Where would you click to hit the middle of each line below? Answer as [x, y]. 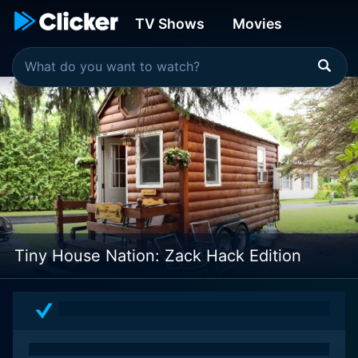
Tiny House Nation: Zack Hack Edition [158, 256]
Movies [257, 24]
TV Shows [170, 24]
